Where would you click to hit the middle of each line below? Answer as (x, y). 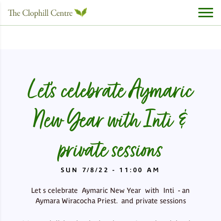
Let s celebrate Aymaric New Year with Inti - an (110, 190)
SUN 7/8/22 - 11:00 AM (110, 170)
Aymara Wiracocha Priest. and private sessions (110, 201)
